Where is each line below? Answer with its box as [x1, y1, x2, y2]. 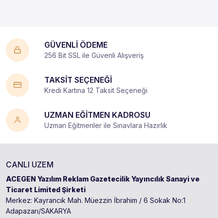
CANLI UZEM [6, 160, 54, 170]
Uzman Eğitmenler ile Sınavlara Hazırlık [44, 121, 167, 130]
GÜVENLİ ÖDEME [44, 40, 108, 50]
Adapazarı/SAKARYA [6, 207, 71, 216]
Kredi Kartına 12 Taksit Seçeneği [44, 86, 147, 95]
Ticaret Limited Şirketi [6, 185, 86, 194]
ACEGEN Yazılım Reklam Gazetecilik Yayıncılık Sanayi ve [6, 175, 200, 183]
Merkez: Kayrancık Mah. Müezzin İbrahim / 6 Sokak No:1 [6, 196, 185, 205]
